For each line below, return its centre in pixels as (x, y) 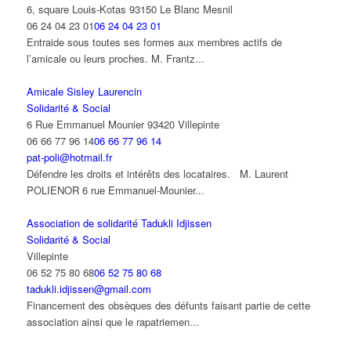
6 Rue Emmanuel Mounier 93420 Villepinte (123, 125)
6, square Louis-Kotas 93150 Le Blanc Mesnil (129, 9)
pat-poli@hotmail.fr (69, 157)
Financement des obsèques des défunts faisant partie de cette (168, 306)
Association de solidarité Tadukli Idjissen (119, 223)
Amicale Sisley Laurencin (84, 92)
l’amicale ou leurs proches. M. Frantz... (115, 59)
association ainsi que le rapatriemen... (112, 322)
